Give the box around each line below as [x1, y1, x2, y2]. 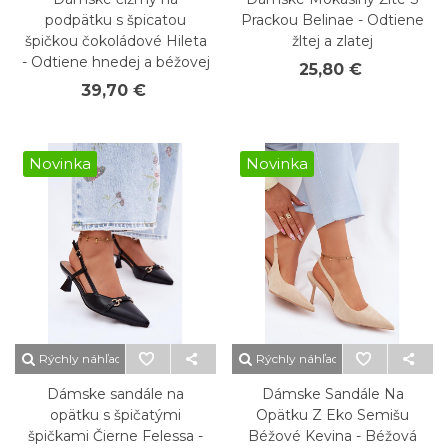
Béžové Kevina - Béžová [248, 427, 417, 445]
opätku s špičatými [50, 406, 181, 424]
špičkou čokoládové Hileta [24, 32, 207, 50]
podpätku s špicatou [45, 11, 186, 29]
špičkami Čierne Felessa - [28, 427, 203, 445]
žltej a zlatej [292, 32, 373, 50]
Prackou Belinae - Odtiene [241, 11, 424, 29]
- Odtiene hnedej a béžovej [21, 53, 210, 71]
